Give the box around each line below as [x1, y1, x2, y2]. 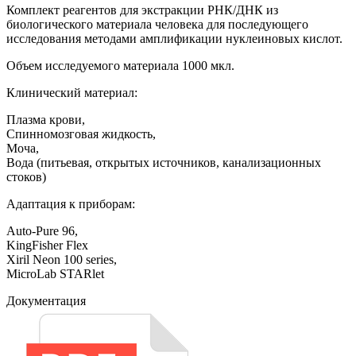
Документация [6, 293, 86, 308]
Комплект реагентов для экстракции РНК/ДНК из [6, 2, 278, 17]
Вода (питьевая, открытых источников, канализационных [6, 155, 321, 169]
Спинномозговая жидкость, [6, 126, 156, 141]
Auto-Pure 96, [6, 223, 78, 238]
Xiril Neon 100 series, [6, 252, 117, 266]
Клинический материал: [6, 85, 137, 99]
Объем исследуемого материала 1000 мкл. [6, 58, 234, 72]
